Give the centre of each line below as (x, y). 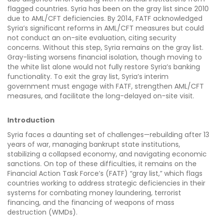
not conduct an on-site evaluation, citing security (92, 38)
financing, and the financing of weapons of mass (91, 203)
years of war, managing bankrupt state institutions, (94, 145)
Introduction (32, 120)
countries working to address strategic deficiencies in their (106, 183)
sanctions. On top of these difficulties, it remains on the (102, 164)
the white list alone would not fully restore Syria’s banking (104, 67)
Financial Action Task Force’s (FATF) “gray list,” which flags (105, 174)
